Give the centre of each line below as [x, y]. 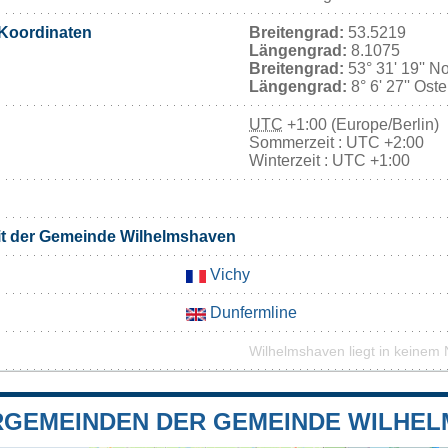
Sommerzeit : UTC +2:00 [336, 143]
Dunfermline [251, 313]
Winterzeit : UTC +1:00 [329, 161]
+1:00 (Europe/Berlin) [361, 125]
